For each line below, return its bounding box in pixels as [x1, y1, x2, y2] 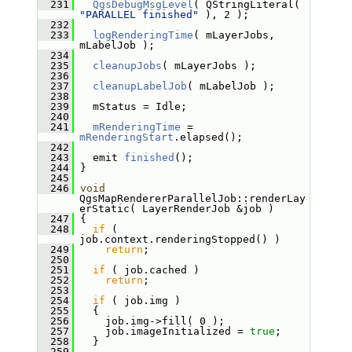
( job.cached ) [104, 264, 200, 276]
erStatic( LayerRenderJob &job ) [79, 203, 274, 214]
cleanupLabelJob [92, 80, 187, 92]
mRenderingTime [92, 121, 181, 133]
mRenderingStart [79, 131, 174, 143]
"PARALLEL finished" [79, 9, 199, 20]
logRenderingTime [92, 29, 193, 41]
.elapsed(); [173, 131, 243, 143]
